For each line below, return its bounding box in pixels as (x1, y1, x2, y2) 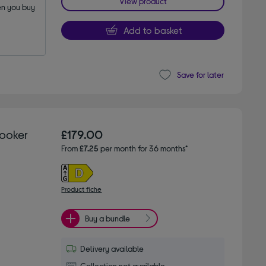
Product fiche (61, 184, 102, 193)
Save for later (176, 69, 224, 80)
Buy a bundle (85, 213, 131, 224)
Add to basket (123, 24, 182, 36)
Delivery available (80, 243, 144, 254)
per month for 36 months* (99, 142, 188, 153)
